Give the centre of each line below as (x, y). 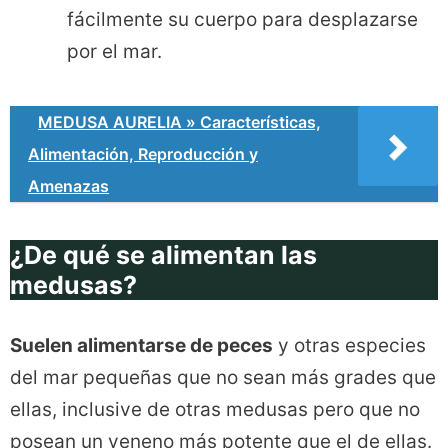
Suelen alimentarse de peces (141, 346)
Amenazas (68, 186)
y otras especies (349, 346)
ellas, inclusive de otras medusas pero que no (215, 410)
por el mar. (114, 52)
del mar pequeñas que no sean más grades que (223, 378)
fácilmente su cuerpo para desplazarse (242, 20)
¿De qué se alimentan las (163, 255)
